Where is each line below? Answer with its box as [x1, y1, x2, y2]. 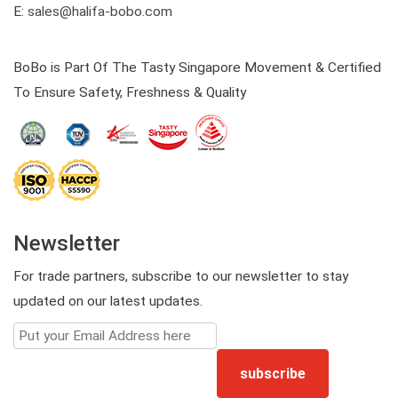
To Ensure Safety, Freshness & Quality [13, 84, 246, 100]
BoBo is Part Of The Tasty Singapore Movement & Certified [13, 59, 381, 76]
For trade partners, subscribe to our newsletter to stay [13, 267, 348, 284]
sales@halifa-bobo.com [28, 3, 172, 20]
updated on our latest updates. [13, 292, 203, 309]
